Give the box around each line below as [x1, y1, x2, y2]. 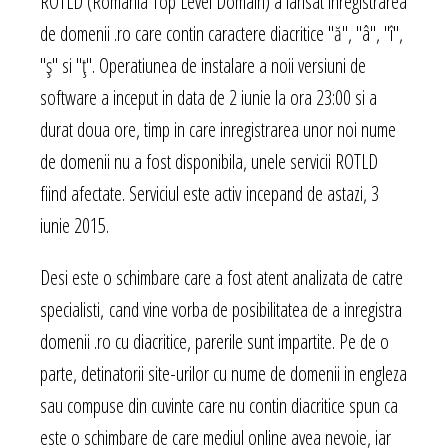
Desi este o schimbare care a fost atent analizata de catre [40, 264, 403, 292]
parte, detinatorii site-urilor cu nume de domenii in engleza [40, 360, 407, 388]
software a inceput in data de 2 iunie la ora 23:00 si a [40, 84, 377, 112]
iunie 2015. [40, 212, 109, 240]
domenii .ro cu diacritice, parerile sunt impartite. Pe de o [40, 328, 389, 356]
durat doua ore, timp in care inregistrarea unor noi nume [40, 116, 396, 144]
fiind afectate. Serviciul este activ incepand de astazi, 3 [40, 180, 379, 208]
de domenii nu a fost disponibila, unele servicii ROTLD [40, 148, 378, 176]
